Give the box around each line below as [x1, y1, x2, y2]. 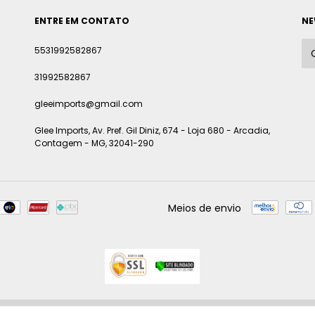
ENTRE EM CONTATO [34, 15, 129, 27]
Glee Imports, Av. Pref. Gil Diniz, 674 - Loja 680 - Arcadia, [34, 124, 270, 137]
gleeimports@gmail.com [34, 98, 143, 110]
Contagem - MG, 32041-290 [34, 137, 154, 150]
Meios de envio [168, 200, 241, 215]
